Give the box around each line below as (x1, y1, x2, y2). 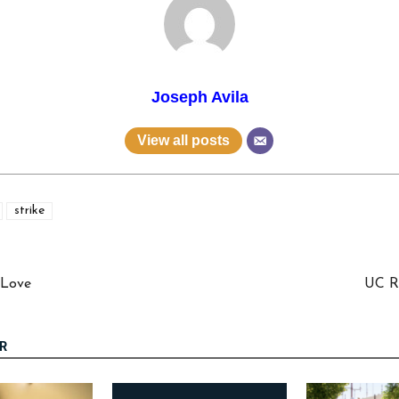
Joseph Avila (151, 87, 248, 106)
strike (14, 204, 45, 218)
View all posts (136, 132, 230, 148)
